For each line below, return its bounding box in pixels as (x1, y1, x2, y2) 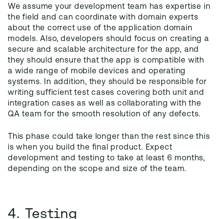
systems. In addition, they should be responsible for (8, 78, 207, 86)
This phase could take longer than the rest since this (8, 133, 210, 141)
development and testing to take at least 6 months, (8, 154, 205, 162)
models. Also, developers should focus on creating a (8, 35, 209, 43)
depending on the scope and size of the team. (8, 165, 187, 173)
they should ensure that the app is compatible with (8, 57, 204, 65)
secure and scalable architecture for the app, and (8, 46, 199, 54)
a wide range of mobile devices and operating (8, 67, 186, 75)
